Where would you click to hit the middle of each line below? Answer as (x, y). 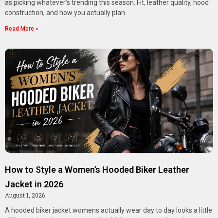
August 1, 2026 (25, 195)
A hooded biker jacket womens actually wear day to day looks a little (109, 210)
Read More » (22, 29)
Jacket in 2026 (34, 184)
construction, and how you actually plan (65, 13)
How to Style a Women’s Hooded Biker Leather (97, 170)
